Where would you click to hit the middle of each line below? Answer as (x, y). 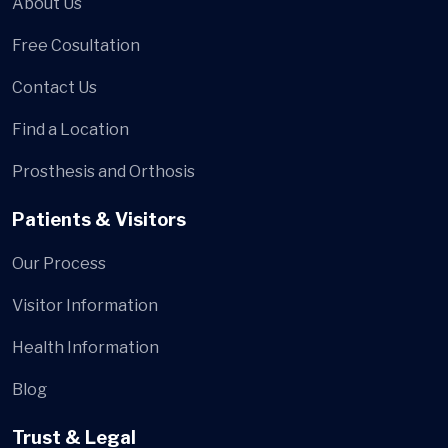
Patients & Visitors (99, 220)
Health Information (85, 348)
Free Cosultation (76, 46)
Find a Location (70, 130)
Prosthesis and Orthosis (103, 172)
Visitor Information (85, 306)
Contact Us (54, 88)
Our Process (59, 264)
